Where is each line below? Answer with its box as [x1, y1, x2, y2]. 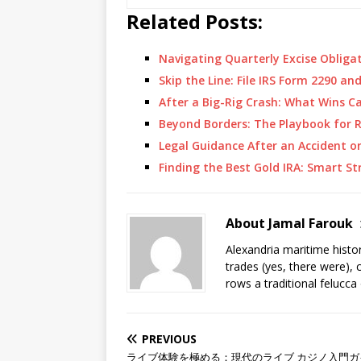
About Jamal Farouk [226, 214, 353, 232]
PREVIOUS [142, 331, 197, 346]
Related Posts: [127, 8, 263, 35]
